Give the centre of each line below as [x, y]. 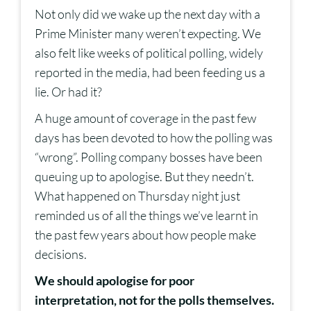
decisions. [61, 254]
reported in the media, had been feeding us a [150, 73]
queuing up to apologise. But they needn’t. [144, 177]
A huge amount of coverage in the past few [145, 118]
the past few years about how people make [145, 235]
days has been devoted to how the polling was [154, 138]
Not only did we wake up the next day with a [148, 14]
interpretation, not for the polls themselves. [154, 300]
